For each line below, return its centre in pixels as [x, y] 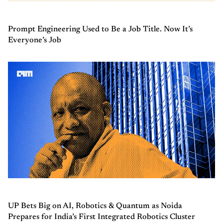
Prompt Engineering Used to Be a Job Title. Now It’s [100, 30]
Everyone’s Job [35, 41]
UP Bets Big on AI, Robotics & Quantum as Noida [95, 206]
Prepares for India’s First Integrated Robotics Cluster [102, 217]
